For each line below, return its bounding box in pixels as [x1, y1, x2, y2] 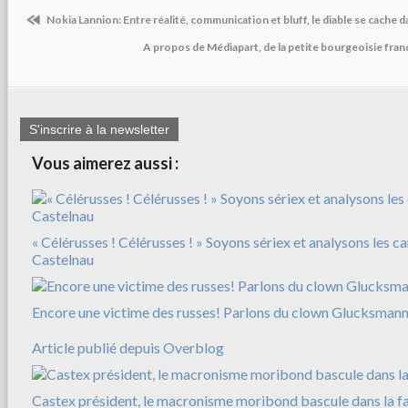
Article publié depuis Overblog [32, 339, 224, 357]
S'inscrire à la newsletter [29, 122, 169, 138]
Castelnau [32, 250, 94, 269]
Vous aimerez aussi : [32, 153, 178, 174]
